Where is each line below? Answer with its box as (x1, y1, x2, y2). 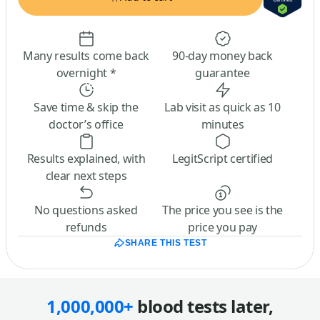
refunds (65, 219, 107, 235)
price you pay (188, 219, 257, 235)
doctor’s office (48, 116, 124, 132)
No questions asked (34, 201, 138, 218)
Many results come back (23, 47, 149, 64)
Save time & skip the (34, 99, 139, 115)
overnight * (56, 64, 116, 81)
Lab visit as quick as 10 (164, 99, 281, 115)
